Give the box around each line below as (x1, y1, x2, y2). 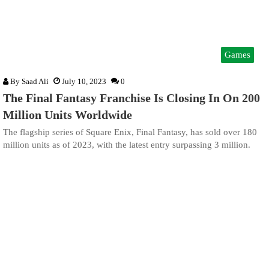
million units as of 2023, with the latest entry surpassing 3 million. (3, 140, 250, 150)
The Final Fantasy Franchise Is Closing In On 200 (3, 91, 260, 105)
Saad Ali (22, 77, 49, 86)
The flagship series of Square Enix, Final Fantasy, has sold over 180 (3, 127, 257, 138)
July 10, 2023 (62, 77, 106, 86)
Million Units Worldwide (3, 108, 132, 122)
